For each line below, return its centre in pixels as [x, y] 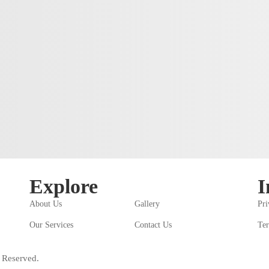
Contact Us [153, 225]
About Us [45, 204]
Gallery [147, 204]
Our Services [51, 225]
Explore [63, 186]
